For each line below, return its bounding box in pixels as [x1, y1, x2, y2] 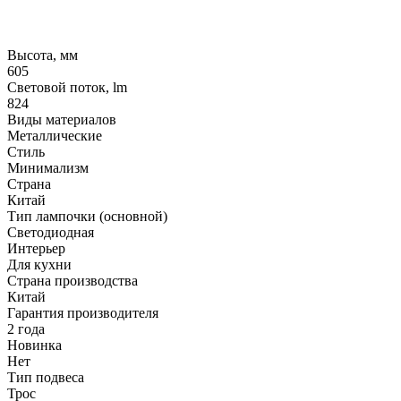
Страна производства [7, 273, 138, 289]
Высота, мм [7, 47, 78, 64]
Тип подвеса [7, 370, 84, 386]
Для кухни [7, 257, 72, 273]
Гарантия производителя [7, 305, 158, 321]
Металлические [7, 128, 102, 144]
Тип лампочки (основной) [7, 209, 167, 225]
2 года [7, 321, 45, 337]
